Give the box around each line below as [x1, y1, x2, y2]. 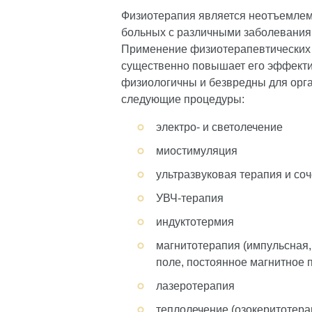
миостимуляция [156, 145, 237, 157]
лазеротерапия [156, 280, 235, 292]
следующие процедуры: [121, 93, 244, 105]
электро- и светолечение [156, 121, 283, 133]
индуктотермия [156, 216, 234, 228]
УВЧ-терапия [156, 192, 224, 204]
